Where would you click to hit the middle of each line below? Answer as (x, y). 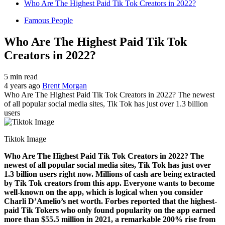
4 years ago (23, 85)
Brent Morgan (65, 85)
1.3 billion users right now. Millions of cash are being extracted (110, 174)
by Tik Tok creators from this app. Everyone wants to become (109, 183)
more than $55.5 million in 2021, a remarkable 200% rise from (110, 219)
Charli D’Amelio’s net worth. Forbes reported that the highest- (110, 201)
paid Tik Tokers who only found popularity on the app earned (110, 210)
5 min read (21, 76)
